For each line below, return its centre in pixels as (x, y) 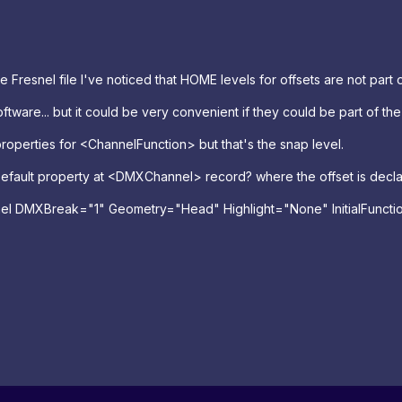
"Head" (197, 209)
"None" (306, 209)
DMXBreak (47, 209)
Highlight (249, 209)
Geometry (137, 209)
